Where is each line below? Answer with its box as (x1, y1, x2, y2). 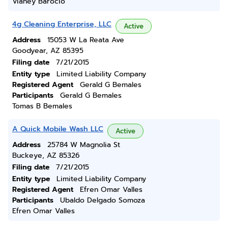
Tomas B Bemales (12, 101, 72, 111)
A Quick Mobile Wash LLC (12, 124, 103, 134)
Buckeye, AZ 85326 (12, 150, 80, 161)
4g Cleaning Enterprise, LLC (12, 19, 111, 30)
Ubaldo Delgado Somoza (60, 195, 145, 206)
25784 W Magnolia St (47, 139, 120, 150)
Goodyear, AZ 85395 (12, 45, 83, 56)
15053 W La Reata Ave (47, 35, 124, 45)
